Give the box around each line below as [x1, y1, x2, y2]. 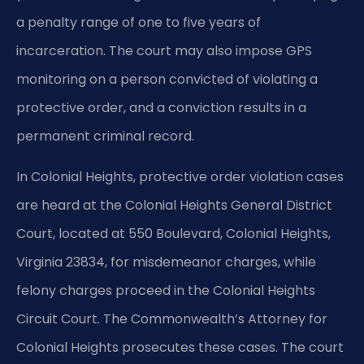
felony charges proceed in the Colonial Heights [16, 280, 315, 300]
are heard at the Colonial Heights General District [16, 195, 332, 214]
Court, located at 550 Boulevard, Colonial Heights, [16, 223, 331, 243]
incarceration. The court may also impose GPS [16, 41, 312, 61]
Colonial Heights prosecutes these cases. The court [16, 337, 344, 357]
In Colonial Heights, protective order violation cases [16, 167, 344, 186]
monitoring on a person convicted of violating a [16, 70, 318, 89]
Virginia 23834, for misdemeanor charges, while [16, 252, 316, 271]
